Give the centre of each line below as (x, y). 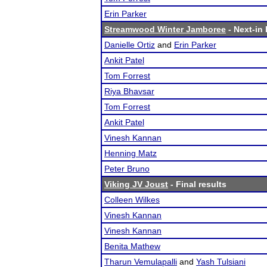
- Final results (197, 184)
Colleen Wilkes (132, 200)
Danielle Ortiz (130, 45)
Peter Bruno (127, 169)
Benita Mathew (132, 246)
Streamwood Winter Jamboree (165, 29)
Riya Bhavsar (129, 91)
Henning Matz (131, 153)
